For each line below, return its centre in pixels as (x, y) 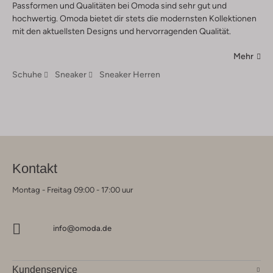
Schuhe (27, 75)
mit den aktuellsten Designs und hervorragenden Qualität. (122, 31)
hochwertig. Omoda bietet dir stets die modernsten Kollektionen (134, 19)
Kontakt (35, 169)
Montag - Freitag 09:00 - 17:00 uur (73, 190)
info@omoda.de (82, 229)
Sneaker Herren (130, 75)
